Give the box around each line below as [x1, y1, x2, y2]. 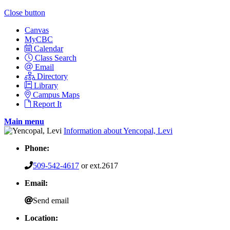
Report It [33, 99, 62, 108]
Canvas [25, 25, 49, 34]
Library [34, 81, 58, 90]
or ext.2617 [79, 161, 118, 170]
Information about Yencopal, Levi [64, 126, 172, 135]
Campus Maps [33, 90, 80, 99]
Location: [25, 213, 58, 222]
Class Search [35, 53, 76, 62]
